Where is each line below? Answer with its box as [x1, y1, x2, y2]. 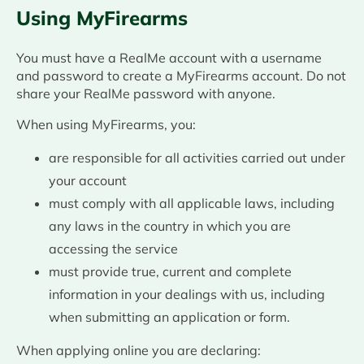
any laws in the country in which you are [49, 218, 291, 235]
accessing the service [49, 240, 178, 258]
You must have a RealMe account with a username [16, 50, 322, 67]
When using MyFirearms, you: [16, 116, 196, 133]
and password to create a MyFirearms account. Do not [16, 67, 346, 84]
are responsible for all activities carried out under [49, 149, 345, 167]
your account [49, 172, 127, 189]
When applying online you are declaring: [16, 342, 261, 359]
